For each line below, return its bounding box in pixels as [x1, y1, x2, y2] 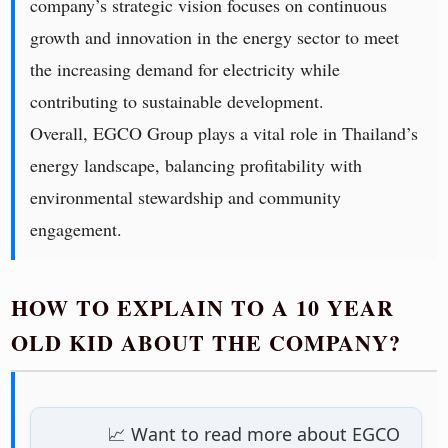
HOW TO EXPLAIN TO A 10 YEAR [11, 291, 395, 325]
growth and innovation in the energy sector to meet [30, 25, 400, 50]
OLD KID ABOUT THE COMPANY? [11, 326, 402, 360]
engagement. [30, 217, 123, 242]
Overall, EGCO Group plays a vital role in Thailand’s [30, 121, 419, 146]
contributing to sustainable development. [30, 89, 325, 114]
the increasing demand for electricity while [30, 57, 341, 82]
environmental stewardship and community [30, 185, 342, 210]
